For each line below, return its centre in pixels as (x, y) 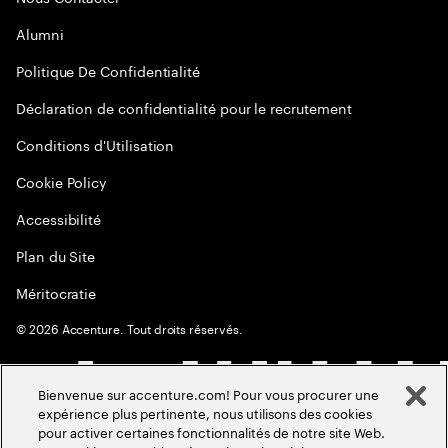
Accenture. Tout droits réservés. (150, 327)
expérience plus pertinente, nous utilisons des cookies (205, 412)
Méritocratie (56, 292)
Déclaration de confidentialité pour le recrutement (184, 107)
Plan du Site (56, 255)
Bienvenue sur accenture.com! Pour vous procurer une (209, 393)
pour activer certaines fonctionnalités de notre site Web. (212, 431)
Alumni (40, 33)
